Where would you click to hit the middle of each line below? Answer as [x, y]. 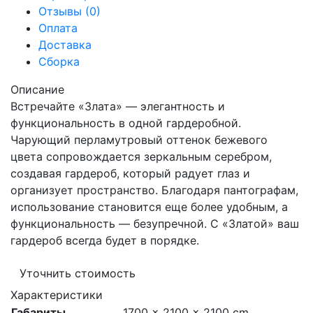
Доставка [65, 45]
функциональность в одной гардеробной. [126, 123]
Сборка [59, 61]
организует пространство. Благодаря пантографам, [154, 190]
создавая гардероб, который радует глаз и [130, 173]
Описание [37, 89]
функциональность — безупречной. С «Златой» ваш [155, 224]
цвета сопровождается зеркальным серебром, [141, 156]
